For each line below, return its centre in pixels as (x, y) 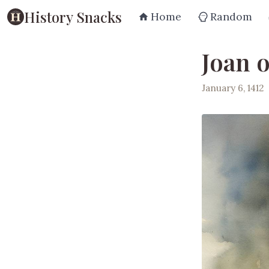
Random (231, 17)
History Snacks (73, 17)
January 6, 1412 (233, 88)
